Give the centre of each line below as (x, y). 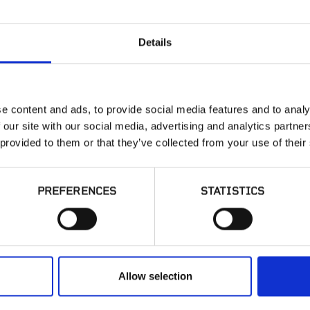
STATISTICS (232, 191)
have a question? (155, 255)
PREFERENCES (77, 191)
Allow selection (155, 276)
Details (155, 42)
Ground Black (221, 62)
